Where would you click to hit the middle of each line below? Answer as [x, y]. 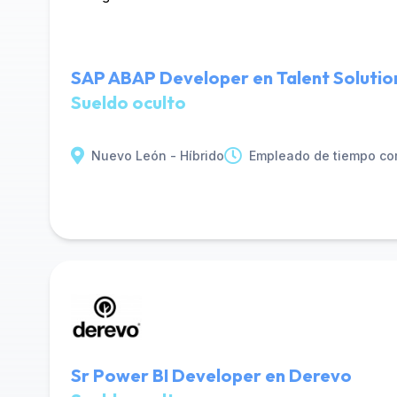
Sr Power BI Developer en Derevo [211, 375]
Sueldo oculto [128, 102]
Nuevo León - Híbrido [158, 156]
